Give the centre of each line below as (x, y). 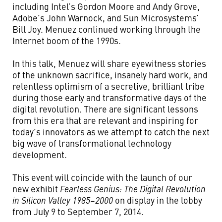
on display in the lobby (158, 200)
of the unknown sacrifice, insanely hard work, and (110, 75)
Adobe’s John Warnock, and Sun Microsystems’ (106, 18)
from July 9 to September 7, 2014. (78, 211)
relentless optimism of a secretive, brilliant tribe (109, 86)
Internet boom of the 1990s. (67, 40)
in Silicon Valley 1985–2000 (63, 200)
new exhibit (36, 189)
